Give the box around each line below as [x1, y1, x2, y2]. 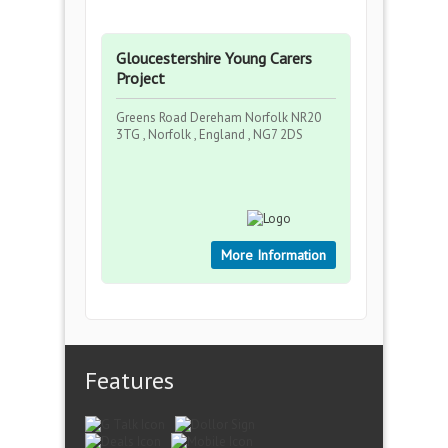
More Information [221, 246, 326, 264]
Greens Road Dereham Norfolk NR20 [116, 109, 321, 126]
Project [116, 68, 165, 88]
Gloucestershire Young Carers [116, 48, 312, 68]
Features [85, 365, 174, 396]
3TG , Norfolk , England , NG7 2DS [116, 126, 303, 143]
